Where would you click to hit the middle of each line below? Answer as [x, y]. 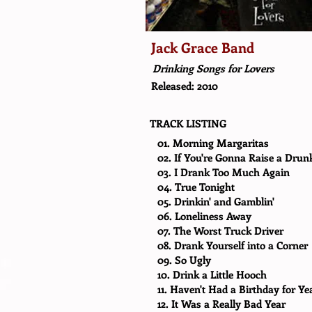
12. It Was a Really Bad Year [221, 304]
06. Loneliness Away [204, 216]
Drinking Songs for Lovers [213, 68]
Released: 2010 [185, 86]
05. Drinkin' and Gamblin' [216, 201]
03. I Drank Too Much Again [224, 172]
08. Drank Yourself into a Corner [233, 245]
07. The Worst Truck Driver [220, 231]
